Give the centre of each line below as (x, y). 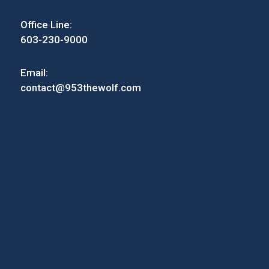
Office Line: (46, 25)
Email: (34, 73)
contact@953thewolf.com (80, 88)
